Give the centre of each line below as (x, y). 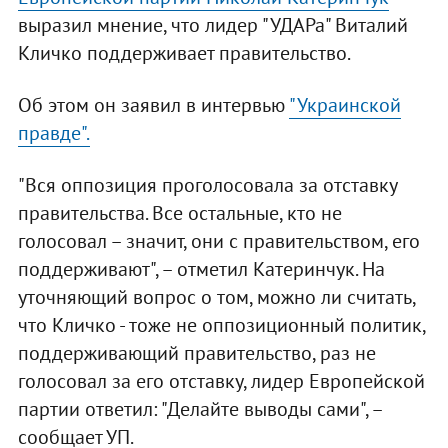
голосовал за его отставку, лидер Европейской (221, 381)
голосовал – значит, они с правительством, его (218, 241)
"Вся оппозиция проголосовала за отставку (207, 185)
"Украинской (344, 105)
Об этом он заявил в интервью (153, 105)
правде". (53, 133)
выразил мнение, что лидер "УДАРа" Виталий (212, 25)
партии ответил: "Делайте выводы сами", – (199, 409)
